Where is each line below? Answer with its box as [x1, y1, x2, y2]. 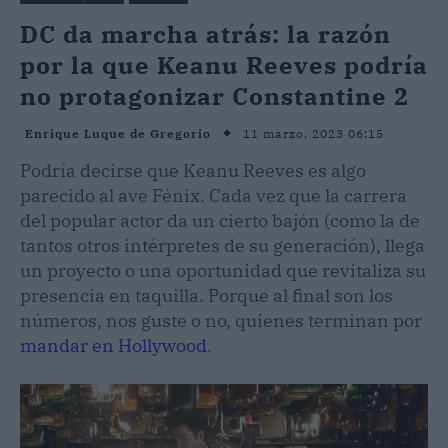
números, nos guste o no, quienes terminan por [20, 308, 422, 332]
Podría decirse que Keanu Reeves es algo [20, 158, 366, 182]
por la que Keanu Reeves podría [20, 48, 428, 81]
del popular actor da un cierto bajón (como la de [20, 208, 420, 232]
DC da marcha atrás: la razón [20, 17, 391, 50]
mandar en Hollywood [20, 333, 207, 357]
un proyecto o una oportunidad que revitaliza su [20, 258, 426, 282]
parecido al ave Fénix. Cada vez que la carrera [20, 183, 407, 207]
